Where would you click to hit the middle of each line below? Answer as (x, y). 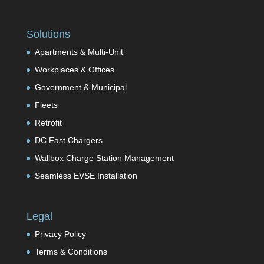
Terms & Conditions (71, 252)
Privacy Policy (60, 234)
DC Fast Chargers (68, 141)
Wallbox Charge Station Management (104, 158)
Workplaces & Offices (74, 70)
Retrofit (48, 123)
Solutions (48, 34)
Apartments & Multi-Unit (79, 52)
